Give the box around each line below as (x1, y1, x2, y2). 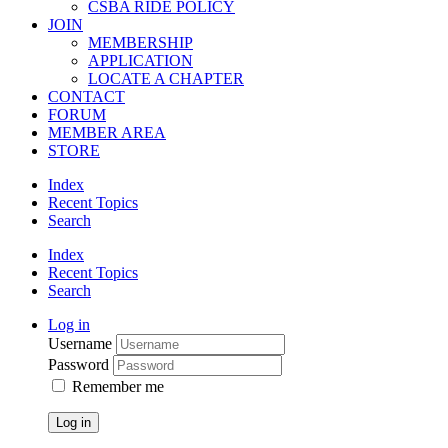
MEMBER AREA (48, 123, 166, 141)
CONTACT (48, 87, 125, 105)
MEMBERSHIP (88, 33, 193, 51)
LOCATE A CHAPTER (88, 69, 244, 87)
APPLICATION (88, 51, 193, 69)
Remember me (72, 377, 164, 395)
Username (48, 334, 116, 352)
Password (48, 355, 113, 373)
